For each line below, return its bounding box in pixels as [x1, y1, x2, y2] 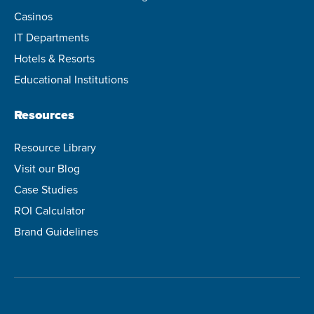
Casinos [14, 8, 53, 24]
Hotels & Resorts [14, 50, 95, 66]
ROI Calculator [14, 202, 85, 218]
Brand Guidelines [14, 223, 98, 239]
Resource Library [14, 139, 96, 155]
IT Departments [14, 29, 89, 45]
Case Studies [14, 181, 78, 197]
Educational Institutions [14, 71, 128, 87]
